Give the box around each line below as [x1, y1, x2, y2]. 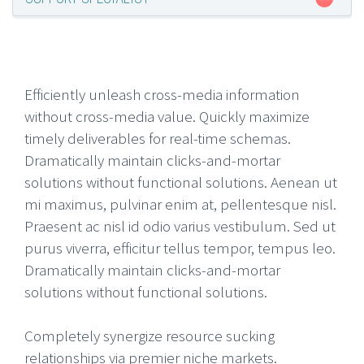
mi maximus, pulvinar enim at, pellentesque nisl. [24, 194, 336, 214]
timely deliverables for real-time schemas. [24, 128, 291, 149]
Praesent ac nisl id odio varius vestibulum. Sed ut [24, 216, 336, 236]
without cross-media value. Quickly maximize [24, 106, 310, 127]
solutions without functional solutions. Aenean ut [24, 172, 337, 193]
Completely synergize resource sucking [24, 326, 275, 346]
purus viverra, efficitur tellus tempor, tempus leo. [24, 238, 336, 258]
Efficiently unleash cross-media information [24, 84, 300, 105]
